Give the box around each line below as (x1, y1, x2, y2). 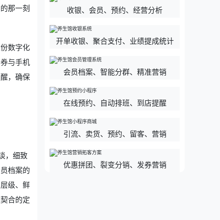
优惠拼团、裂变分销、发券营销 (63, 160, 166, 169)
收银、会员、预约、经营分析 (67, 5, 163, 15)
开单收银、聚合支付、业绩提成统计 (55, 36, 174, 46)
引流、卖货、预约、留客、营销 (63, 129, 166, 138)
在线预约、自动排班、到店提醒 (63, 98, 166, 108)
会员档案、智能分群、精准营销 (63, 67, 166, 77)
